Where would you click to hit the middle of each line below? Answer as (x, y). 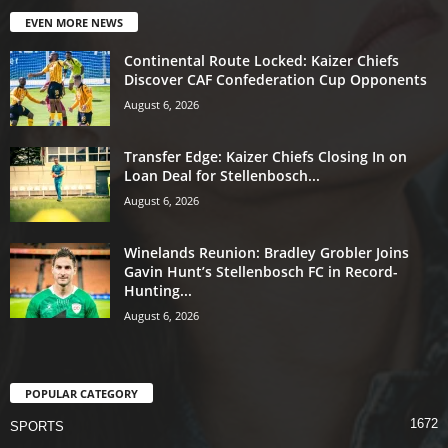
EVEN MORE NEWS (74, 22)
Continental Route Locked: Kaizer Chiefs (261, 60)
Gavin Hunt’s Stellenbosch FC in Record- (261, 271)
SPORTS (37, 427)
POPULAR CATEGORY (81, 394)
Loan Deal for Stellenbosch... (222, 175)
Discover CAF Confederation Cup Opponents (275, 79)
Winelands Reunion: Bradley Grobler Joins (266, 252)
